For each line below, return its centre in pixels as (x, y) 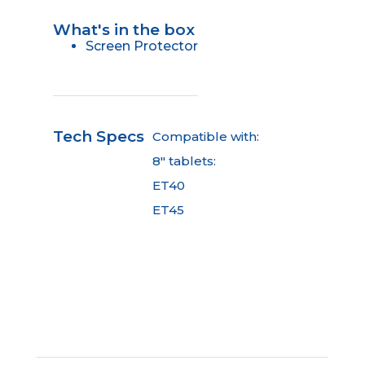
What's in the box (123, 29)
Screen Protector (141, 46)
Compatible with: (205, 136)
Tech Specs (98, 136)
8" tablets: (184, 161)
